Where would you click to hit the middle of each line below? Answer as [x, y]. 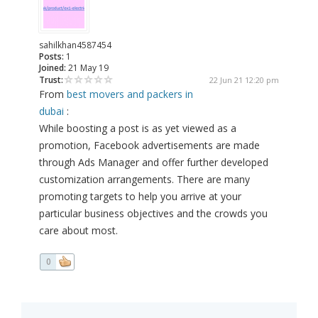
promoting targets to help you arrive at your [140, 197]
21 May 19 [87, 68]
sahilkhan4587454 [75, 45]
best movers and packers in [130, 94]
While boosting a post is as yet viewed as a [138, 128]
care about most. [78, 231]
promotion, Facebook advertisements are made [149, 146]
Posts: [51, 57]
